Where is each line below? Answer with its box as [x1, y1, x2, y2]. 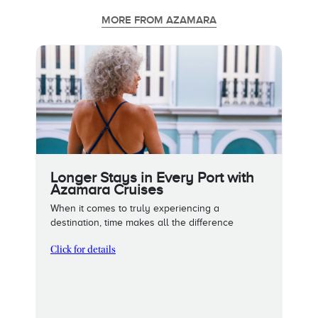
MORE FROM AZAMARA [102, 13, 216, 27]
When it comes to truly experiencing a [50, 202, 219, 214]
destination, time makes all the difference [50, 216, 234, 228]
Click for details [50, 245, 116, 256]
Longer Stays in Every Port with [50, 168, 254, 186]
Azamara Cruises [50, 180, 163, 198]
